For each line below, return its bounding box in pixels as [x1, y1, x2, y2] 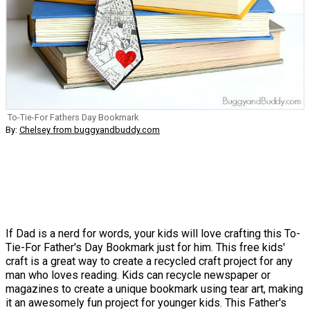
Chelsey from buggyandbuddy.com [19, 125, 160, 136]
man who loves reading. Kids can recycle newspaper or [6, 268, 271, 282]
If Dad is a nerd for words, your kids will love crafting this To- [6, 227, 300, 241]
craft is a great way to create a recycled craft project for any [6, 255, 293, 268]
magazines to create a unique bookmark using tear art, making [6, 282, 303, 296]
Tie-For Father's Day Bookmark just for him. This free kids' [6, 241, 285, 255]
